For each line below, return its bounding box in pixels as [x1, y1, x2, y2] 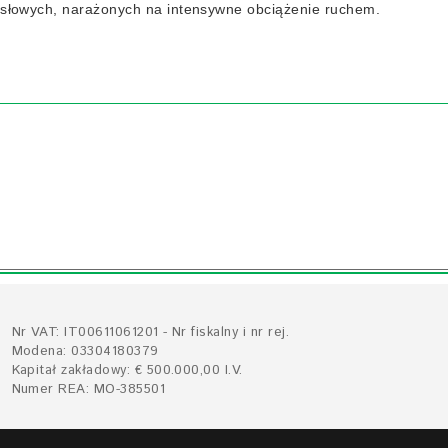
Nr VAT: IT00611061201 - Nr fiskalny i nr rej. [11, 322, 290, 342]
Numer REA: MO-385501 [11, 379, 166, 399]
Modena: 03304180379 [11, 341, 159, 361]
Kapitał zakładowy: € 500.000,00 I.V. [11, 360, 243, 380]
